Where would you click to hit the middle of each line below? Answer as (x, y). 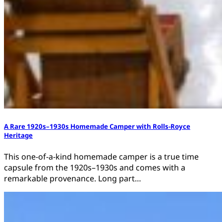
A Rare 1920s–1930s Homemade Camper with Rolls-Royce (97, 127)
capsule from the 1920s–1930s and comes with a (95, 167)
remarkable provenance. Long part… (73, 178)
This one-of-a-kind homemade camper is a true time (101, 156)
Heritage (18, 136)
